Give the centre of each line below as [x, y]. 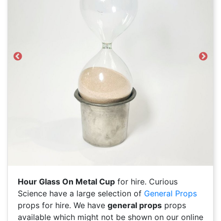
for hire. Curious [146, 181]
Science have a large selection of [81, 193]
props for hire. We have [63, 205]
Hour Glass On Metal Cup [66, 181]
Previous [18, 61]
